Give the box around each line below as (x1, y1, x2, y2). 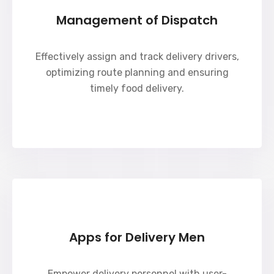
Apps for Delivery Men (69, 229, 205, 246)
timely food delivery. (90, 83, 184, 94)
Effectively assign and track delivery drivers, (35, 51, 239, 62)
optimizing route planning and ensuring (45, 67, 229, 78)
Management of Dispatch (56, 12, 218, 29)
